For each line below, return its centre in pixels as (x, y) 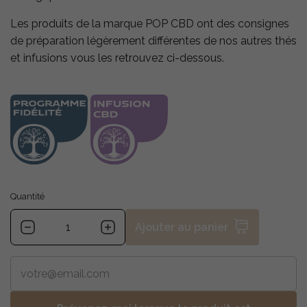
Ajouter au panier (182, 228)
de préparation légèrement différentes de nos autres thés (153, 41)
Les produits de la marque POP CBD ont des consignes (150, 24)
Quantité (27, 197)
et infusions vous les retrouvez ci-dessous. (117, 58)
